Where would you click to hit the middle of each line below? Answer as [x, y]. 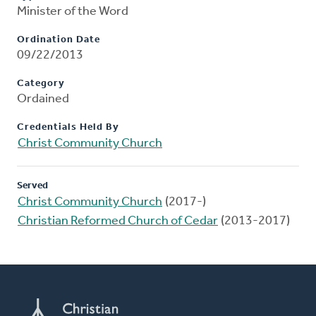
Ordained [43, 99]
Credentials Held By [68, 128]
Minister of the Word [73, 12]
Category [41, 84]
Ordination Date [59, 40]
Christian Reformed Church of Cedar [118, 221]
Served [32, 186]
